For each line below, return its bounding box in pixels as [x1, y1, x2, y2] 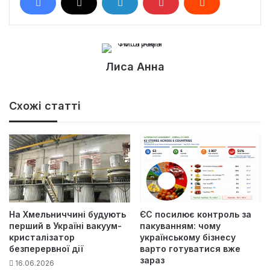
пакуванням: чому [140, 221, 221, 231]
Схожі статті [9, 99, 81, 112]
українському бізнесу [140, 232, 236, 243]
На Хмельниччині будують [9, 209, 126, 220]
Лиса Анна [105, 60, 165, 73]
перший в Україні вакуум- [9, 221, 122, 231]
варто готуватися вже [140, 243, 240, 254]
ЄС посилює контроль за [140, 209, 251, 220]
